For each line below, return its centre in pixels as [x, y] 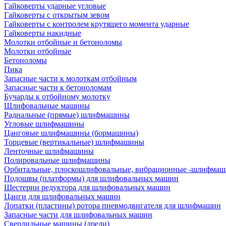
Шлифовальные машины [47, 106]
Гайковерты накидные [43, 33]
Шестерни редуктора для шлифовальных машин [87, 187]
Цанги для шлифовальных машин [62, 196]
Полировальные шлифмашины [57, 160]
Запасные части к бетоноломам [58, 88]
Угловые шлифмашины [44, 124]
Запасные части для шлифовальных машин [78, 215]
